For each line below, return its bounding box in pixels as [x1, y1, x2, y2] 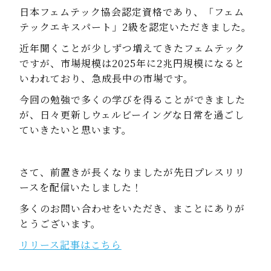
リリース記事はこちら [19, 237, 122, 252]
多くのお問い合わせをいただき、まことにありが [19, 201, 245, 215]
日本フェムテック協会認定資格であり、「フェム [19, 4, 244, 19]
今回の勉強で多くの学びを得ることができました [19, 92, 246, 106]
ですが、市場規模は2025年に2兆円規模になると [19, 56, 245, 70]
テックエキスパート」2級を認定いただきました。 [19, 19, 252, 34]
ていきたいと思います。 [19, 122, 132, 137]
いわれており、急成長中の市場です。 [19, 71, 194, 85]
